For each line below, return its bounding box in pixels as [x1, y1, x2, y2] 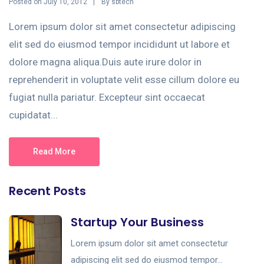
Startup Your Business [71, 214, 204, 231]
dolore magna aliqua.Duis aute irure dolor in [9, 56, 202, 68]
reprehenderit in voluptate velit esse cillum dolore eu [9, 74, 239, 86]
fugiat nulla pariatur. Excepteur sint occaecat [9, 91, 205, 104]
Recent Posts [9, 183, 86, 200]
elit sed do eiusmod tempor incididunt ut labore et [9, 38, 230, 51]
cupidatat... [9, 109, 58, 121]
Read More [33, 147, 75, 157]
